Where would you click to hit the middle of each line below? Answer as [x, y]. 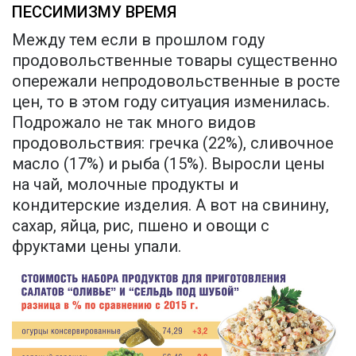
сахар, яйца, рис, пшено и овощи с [141, 226]
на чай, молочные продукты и [125, 185]
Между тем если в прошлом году [138, 40]
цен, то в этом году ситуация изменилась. [171, 102]
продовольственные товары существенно [175, 61]
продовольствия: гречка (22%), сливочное [173, 143]
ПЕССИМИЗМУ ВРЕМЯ [94, 12]
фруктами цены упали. [97, 247]
